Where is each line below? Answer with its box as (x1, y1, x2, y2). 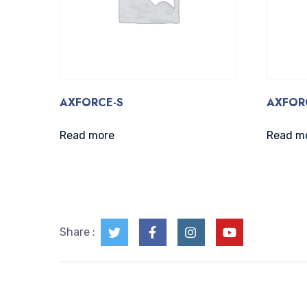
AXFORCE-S (59, 95, 123, 111)
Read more (59, 129, 114, 143)
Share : (59, 225, 95, 239)
